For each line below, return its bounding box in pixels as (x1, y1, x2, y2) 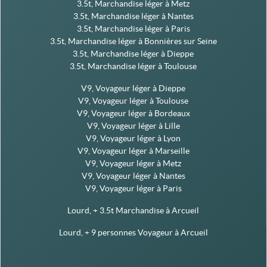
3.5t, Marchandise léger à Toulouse (70, 61, 197, 72)
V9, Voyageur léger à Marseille (77, 146, 190, 156)
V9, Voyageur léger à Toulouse (78, 96, 188, 106)
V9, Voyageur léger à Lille (86, 121, 180, 131)
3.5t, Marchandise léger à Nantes (73, 11, 194, 21)
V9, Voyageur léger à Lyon (86, 133, 181, 144)
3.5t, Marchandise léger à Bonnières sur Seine (49, 36, 217, 46)
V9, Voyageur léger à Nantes (81, 171, 185, 181)
